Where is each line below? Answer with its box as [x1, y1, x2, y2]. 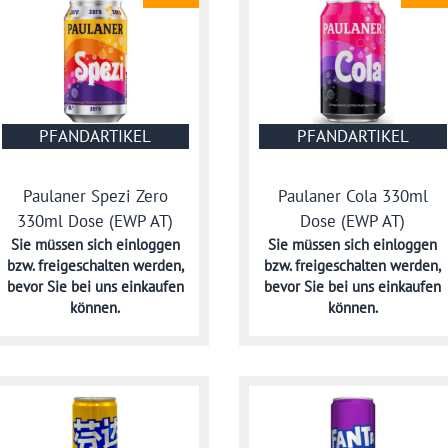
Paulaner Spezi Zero [22, 185, 168, 208]
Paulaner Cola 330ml [277, 185, 428, 208]
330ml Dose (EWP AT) [17, 210, 174, 233]
